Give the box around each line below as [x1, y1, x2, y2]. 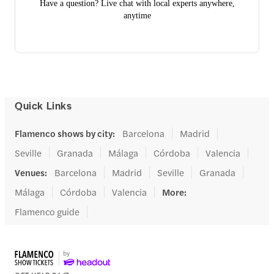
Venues [15, 165, 45, 179]
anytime [123, 10, 151, 20]
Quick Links [15, 97, 72, 113]
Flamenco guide [15, 204, 80, 218]
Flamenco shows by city [15, 126, 113, 139]
